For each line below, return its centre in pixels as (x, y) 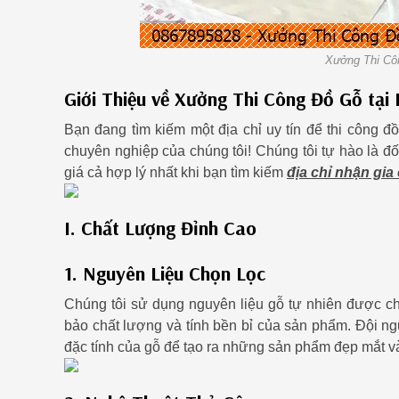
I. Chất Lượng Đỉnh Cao (160, 228)
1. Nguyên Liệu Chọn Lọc (165, 273)
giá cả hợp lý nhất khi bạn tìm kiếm (175, 173)
